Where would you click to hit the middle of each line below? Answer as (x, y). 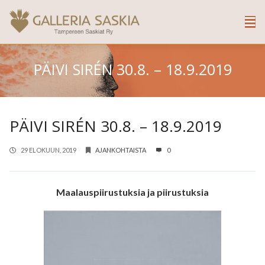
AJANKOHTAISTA (121, 150)
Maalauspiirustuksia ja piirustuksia (132, 192)
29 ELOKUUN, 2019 (49, 150)
